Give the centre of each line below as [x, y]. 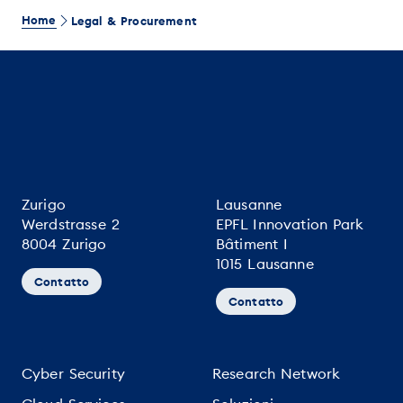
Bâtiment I [252, 244]
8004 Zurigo [64, 244]
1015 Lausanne [265, 264]
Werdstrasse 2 [71, 224]
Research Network [277, 374]
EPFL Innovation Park [290, 224]
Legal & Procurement [134, 20]
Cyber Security [73, 374]
